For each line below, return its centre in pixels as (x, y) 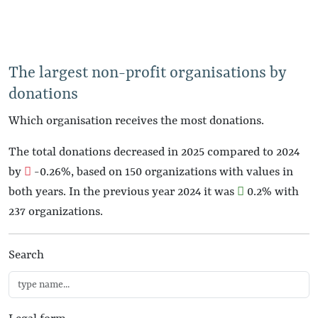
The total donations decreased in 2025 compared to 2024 (154, 152)
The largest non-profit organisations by (147, 73)
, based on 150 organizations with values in (182, 172)
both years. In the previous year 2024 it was (123, 192)
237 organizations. (56, 212)
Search (26, 255)
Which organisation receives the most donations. (136, 121)
